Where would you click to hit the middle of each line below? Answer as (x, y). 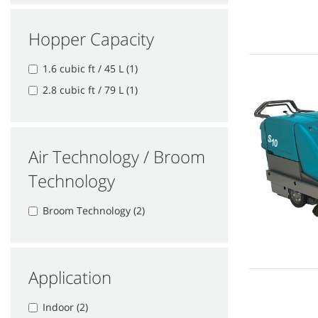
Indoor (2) (65, 307)
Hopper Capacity (91, 38)
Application (70, 277)
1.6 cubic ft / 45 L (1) (90, 68)
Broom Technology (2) (94, 210)
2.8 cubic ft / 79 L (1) (90, 89)
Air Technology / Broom (117, 156)
